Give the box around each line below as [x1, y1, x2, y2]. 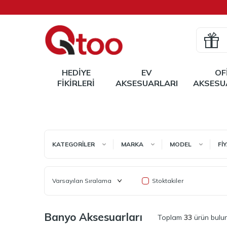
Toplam [158, 212, 184, 222]
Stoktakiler [152, 177, 183, 184]
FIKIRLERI [57, 78, 95, 88]
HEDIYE [61, 67, 91, 78]
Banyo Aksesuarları [44, 210, 142, 223]
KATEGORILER [52, 140, 95, 148]
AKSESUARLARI [116, 78, 178, 88]
